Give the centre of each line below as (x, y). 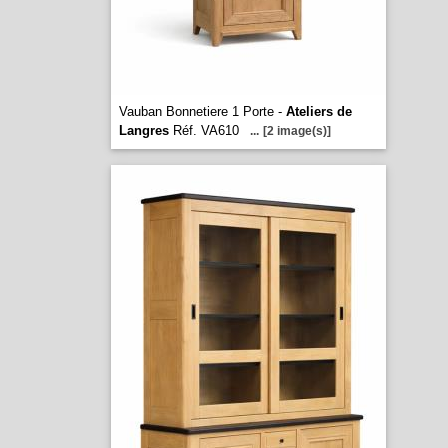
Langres (143, 130)
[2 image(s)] (296, 131)
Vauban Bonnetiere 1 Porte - (202, 111)
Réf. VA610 (203, 130)
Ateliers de (318, 111)
